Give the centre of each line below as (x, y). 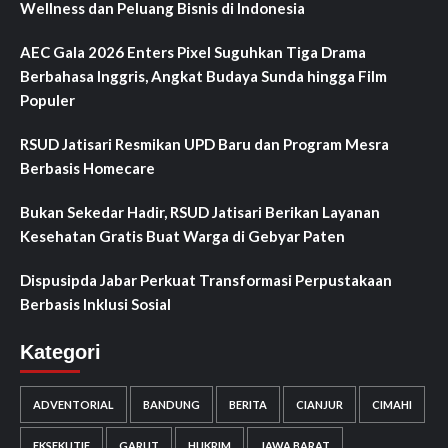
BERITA (248, 405)
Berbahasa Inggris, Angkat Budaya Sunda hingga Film (203, 76)
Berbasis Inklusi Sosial (95, 304)
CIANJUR (319, 405)
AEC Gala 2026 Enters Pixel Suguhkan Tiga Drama (193, 52)
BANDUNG (171, 405)
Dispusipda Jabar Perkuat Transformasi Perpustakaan (206, 280)
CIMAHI (392, 405)
